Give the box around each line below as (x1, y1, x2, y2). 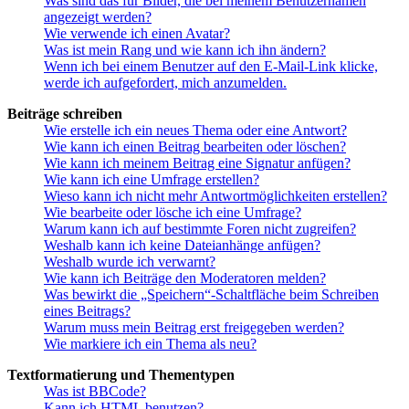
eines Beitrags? (44, 303, 131, 320)
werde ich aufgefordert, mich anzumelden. (44, 75, 287, 91)
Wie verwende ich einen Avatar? (44, 26, 230, 42)
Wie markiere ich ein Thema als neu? (44, 336, 257, 352)
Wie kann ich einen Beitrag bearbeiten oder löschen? (44, 139, 346, 155)
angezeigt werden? (44, 9, 152, 26)
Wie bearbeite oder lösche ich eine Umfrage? (44, 204, 301, 221)
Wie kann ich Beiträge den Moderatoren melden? (44, 270, 326, 287)
